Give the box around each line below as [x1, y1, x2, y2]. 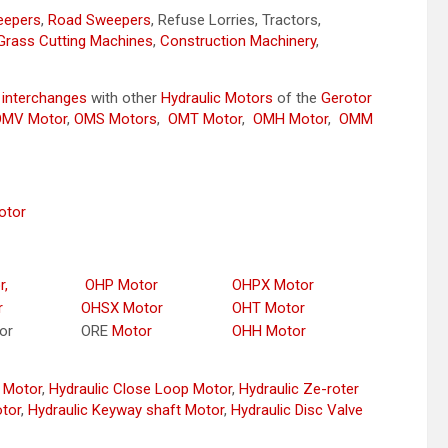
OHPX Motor [232, 276, 314, 295]
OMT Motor [164, 110, 242, 129]
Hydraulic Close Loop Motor [49, 380, 232, 399]
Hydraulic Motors [161, 89, 273, 108]
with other [87, 89, 161, 108]
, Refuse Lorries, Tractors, [151, 11, 321, 30]
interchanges [2, 89, 87, 108]
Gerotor [321, 89, 372, 108]
